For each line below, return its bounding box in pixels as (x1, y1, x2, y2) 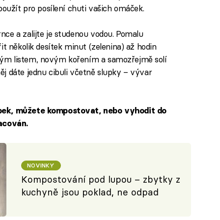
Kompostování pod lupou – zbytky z (21, 173, 181, 185)
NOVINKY (27, 161, 55, 169)
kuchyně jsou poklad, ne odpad (21, 186, 159, 198)
